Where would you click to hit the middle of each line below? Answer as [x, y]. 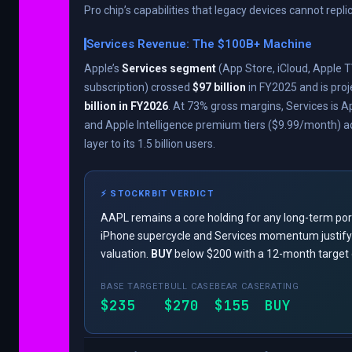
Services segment [169, 69]
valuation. [126, 254]
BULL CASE [189, 287]
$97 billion [219, 88]
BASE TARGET [132, 287]
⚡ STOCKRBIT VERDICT [157, 194]
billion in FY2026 [126, 106]
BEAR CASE [240, 287]
